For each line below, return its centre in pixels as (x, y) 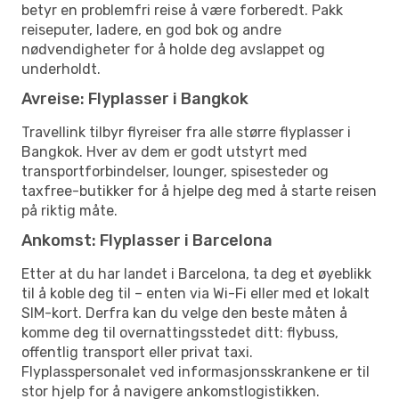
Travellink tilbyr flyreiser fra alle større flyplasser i (186, 132)
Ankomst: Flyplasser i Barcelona (147, 240)
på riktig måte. (69, 210)
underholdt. (61, 69)
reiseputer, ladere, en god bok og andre (151, 29)
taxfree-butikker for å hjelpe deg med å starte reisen (199, 191)
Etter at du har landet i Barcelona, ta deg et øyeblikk (196, 273)
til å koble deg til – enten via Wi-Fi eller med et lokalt (195, 293)
